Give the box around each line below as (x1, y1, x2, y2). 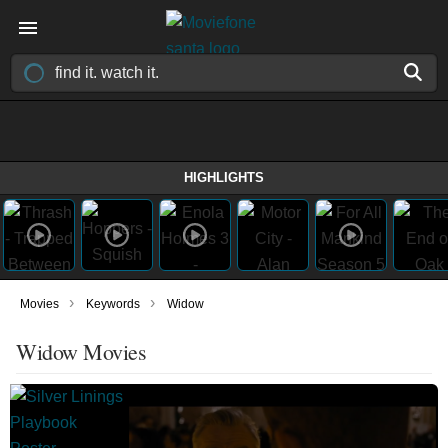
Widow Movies (16, 337, 146, 366)
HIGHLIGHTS (184, 170, 264, 185)
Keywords (86, 297, 140, 311)
